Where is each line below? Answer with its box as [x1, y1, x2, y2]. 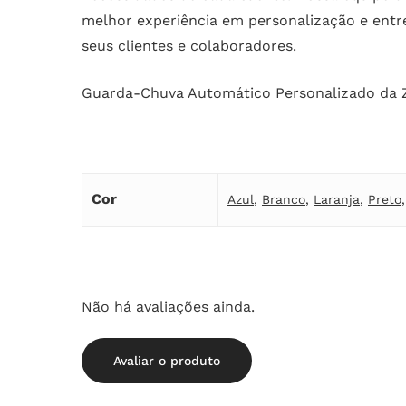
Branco [262, 191, 305, 207]
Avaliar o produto [113, 353, 220, 368]
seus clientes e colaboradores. [82, 36, 296, 54]
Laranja [314, 191, 360, 207]
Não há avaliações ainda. [82, 297, 255, 315]
